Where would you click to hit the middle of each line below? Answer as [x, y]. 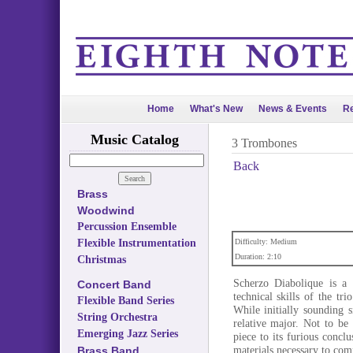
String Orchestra [117, 317]
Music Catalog [134, 139]
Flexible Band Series [125, 301]
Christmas [101, 260]
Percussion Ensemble [126, 227]
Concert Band [114, 284]
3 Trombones [264, 143]
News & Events [293, 109]
